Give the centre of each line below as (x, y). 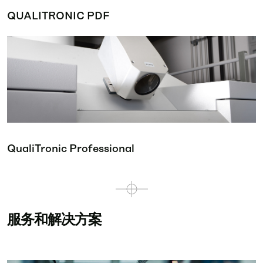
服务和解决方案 (54, 220)
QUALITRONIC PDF (58, 16)
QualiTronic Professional (71, 149)
